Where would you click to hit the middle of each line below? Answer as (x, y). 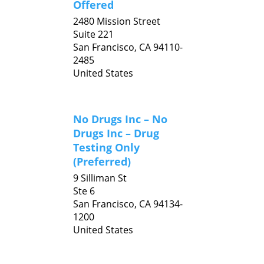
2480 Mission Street (117, 21)
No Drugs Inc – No (120, 119)
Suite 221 (93, 34)
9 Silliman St (100, 178)
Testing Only (106, 147)
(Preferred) (102, 161)
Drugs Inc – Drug (116, 133)
